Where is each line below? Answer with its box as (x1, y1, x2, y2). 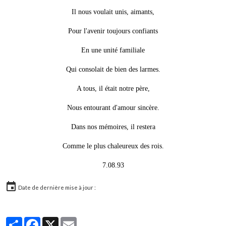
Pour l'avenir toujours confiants (68, 27, 158, 35)
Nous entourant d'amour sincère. (67, 104, 159, 112)
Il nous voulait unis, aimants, (72, 8, 154, 16)
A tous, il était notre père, (76, 85, 150, 93)
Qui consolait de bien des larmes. (66, 66, 160, 74)
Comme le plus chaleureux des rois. (62, 142, 164, 150)
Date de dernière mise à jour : (17, 184, 96, 191)
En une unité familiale (81, 46, 145, 54)
